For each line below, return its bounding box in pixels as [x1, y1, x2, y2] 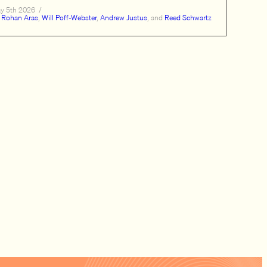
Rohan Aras [1, 12, 38, 24]
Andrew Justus [100, 12, 147, 24]
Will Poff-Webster [42, 12, 97, 24]
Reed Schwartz [164, 12, 212, 24]
